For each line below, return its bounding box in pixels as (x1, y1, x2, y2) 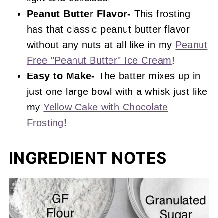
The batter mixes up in (95, 71, 200, 82)
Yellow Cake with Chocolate (43, 102, 168, 113)
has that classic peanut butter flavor (26, 24, 190, 35)
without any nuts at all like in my (26, 39, 176, 51)
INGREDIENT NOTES (8, 148, 167, 168)
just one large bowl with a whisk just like (26, 86, 208, 97)
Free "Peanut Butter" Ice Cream (26, 55, 172, 66)
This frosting (131, 8, 191, 19)
